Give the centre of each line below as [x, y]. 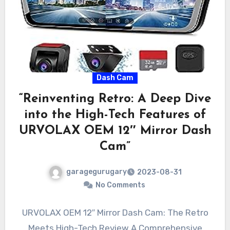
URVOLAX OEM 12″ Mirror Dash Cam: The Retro [115, 213]
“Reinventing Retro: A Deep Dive [115, 99]
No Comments [120, 185]
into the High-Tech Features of [115, 115]
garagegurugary [96, 172]
